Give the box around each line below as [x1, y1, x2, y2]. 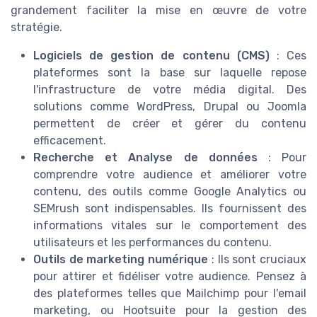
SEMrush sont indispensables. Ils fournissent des [33, 201, 306, 215]
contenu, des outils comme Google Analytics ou [33, 184, 306, 198]
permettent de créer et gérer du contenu [33, 116, 306, 130]
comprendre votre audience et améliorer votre [33, 167, 306, 181]
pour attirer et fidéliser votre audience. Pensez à [33, 269, 306, 283]
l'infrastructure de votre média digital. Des [33, 82, 306, 96]
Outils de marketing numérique [33, 252, 209, 266]
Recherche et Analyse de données [33, 150, 258, 164]
